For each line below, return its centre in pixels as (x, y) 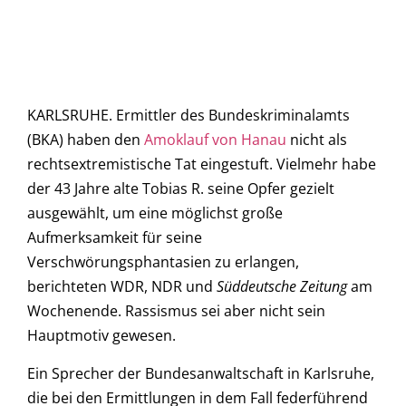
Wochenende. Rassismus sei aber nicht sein (176, 311)
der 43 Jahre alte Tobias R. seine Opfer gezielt (181, 189)
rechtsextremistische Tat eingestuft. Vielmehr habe (202, 164)
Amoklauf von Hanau (215, 140)
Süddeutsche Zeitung (282, 287)
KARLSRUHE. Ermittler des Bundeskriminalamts (188, 116)
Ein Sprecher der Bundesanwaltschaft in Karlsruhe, (201, 373)
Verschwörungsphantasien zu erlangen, (163, 262)
